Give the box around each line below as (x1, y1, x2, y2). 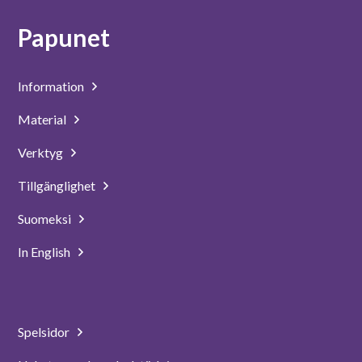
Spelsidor (18, 324, 70, 339)
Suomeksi (18, 211, 72, 226)
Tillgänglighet (18, 178, 96, 193)
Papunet (18, 23, 111, 52)
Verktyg (18, 145, 64, 160)
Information (18, 78, 85, 94)
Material (18, 112, 67, 127)
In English (18, 244, 71, 259)
